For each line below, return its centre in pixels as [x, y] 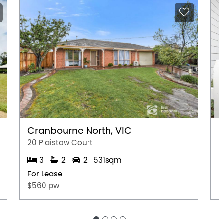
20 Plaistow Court [60, 142]
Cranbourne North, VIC [79, 131]
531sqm [108, 160]
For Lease [45, 174]
